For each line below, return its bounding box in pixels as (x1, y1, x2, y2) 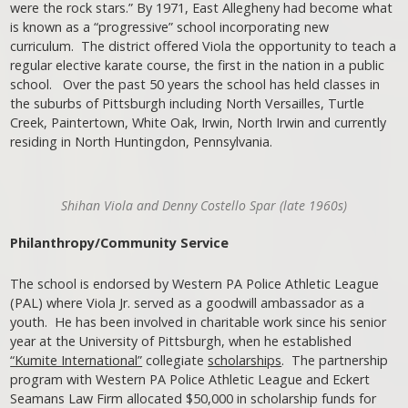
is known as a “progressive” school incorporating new (10, 17, 330, 36)
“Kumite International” (10, 351, 143, 369)
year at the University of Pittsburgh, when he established (10, 331, 352, 350)
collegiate (142, 351, 209, 369)
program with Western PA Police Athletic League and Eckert (10, 370, 371, 388)
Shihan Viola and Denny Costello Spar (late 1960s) (61, 196, 347, 214)
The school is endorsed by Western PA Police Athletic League (10, 274, 380, 292)
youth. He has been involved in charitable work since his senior (10, 312, 387, 331)
